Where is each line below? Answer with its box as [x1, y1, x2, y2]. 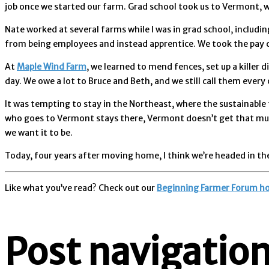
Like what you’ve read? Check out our [5, 182, 157, 193]
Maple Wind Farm [17, 61, 86, 72]
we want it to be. [5, 127, 73, 138]
